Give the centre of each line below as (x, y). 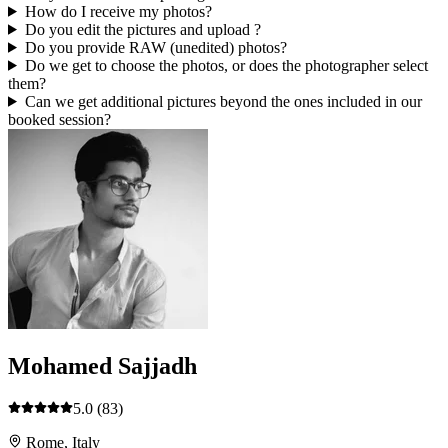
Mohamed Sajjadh (102, 365)
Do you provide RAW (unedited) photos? (155, 47)
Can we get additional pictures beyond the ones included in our (223, 101)
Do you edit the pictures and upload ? (142, 29)
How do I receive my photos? (118, 11)
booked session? (59, 119)
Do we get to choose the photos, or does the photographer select (226, 65)
